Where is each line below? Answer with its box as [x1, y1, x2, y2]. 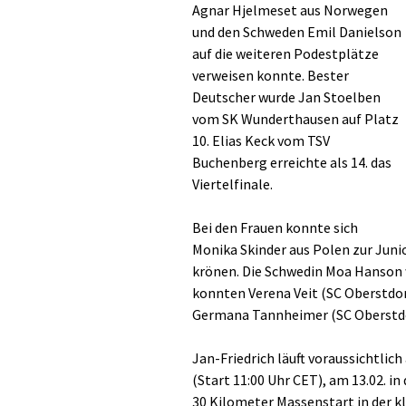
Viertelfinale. [192, 175, 273, 193]
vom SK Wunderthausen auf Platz [192, 110, 399, 128]
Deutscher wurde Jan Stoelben [192, 88, 381, 106]
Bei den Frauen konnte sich [192, 218, 358, 237]
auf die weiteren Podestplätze [192, 44, 379, 63]
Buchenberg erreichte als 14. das [192, 153, 391, 171]
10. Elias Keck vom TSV [192, 131, 330, 150]
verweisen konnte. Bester [192, 66, 349, 84]
